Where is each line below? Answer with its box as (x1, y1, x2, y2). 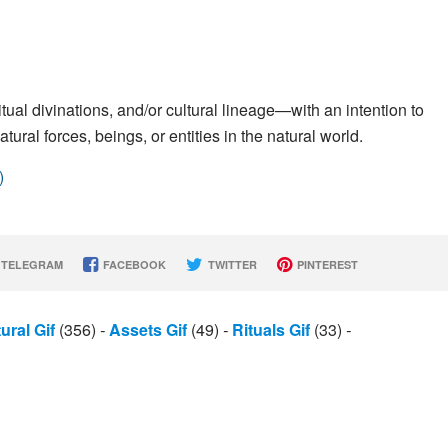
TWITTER (204, 257, 257, 272)
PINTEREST (293, 257, 358, 272)
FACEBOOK (99, 257, 166, 272)
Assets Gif (109, 318, 187, 341)
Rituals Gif (232, 318, 310, 341)
